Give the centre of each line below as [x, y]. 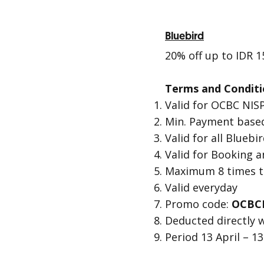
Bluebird [184, 36]
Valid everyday [201, 187]
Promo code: [198, 204]
